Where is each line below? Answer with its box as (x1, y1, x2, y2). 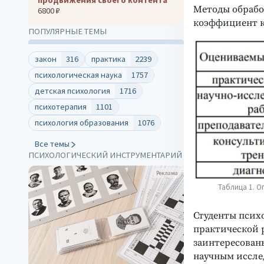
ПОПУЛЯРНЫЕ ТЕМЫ (28, 25, 107, 37)
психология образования (35, 117, 128, 128)
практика (91, 53, 126, 64)
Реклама (156, 169, 178, 177)
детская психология (35, 85, 110, 96)
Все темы (34, 138, 70, 149)
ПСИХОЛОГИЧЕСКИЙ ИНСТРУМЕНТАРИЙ (28, 149, 182, 160)
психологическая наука (35, 69, 122, 80)
